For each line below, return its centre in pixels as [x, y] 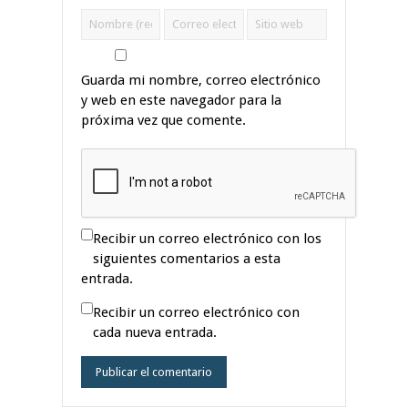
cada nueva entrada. [155, 332]
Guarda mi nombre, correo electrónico [201, 80]
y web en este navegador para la [181, 100]
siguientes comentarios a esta [187, 258]
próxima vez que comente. [163, 120]
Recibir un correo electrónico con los [207, 238]
